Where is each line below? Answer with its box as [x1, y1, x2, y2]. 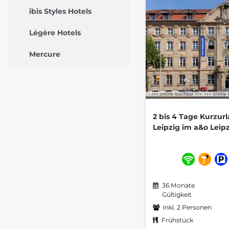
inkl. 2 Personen [163, 203, 212, 212]
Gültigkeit [162, 191, 192, 199]
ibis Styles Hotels [29, 7, 91, 16]
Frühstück [162, 216, 193, 224]
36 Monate [162, 181, 195, 190]
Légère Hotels [29, 28, 81, 38]
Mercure [29, 50, 60, 59]
